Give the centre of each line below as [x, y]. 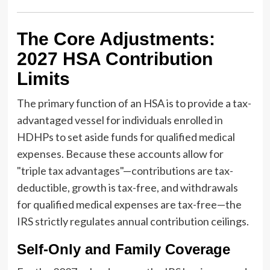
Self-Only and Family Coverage [123, 249]
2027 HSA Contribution [115, 58]
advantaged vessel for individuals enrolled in [120, 120]
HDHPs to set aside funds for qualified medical [126, 137]
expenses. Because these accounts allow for [120, 153]
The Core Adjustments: [116, 39]
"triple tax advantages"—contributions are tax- [125, 170]
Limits [43, 78]
